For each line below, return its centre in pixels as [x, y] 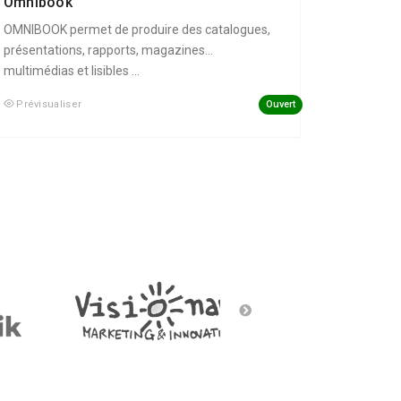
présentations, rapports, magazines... [108, 51]
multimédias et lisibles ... [71, 71]
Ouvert [280, 104]
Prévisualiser [49, 105]
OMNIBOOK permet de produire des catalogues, [137, 30]
